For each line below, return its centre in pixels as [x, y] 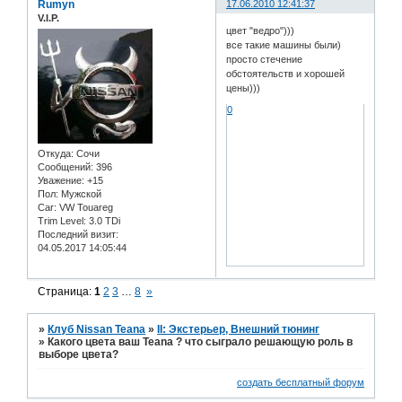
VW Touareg [85, 208]
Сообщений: [66, 167]
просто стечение [265, 59]
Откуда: [56, 154]
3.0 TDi [103, 221]
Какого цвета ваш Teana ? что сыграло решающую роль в [201, 342]
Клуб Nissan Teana [97, 329]
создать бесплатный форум [301, 383]
